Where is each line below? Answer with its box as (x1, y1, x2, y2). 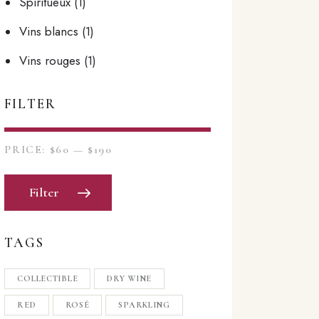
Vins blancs (19, 23, 78, 41)
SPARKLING (118, 300, 170, 310)
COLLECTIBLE (17, 273, 78, 284)
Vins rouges (19, 52, 80, 70)
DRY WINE (107, 273, 152, 284)
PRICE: (4, 142, 50, 157)
